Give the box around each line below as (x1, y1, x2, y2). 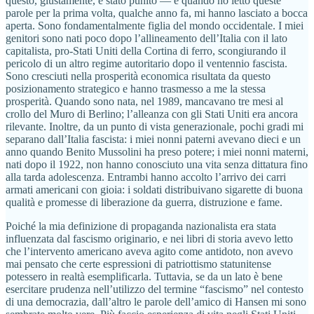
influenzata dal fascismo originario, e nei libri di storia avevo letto (6, 233, 293, 245)
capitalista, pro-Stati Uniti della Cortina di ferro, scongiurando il (6, 45, 286, 57)
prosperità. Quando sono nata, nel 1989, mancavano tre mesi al (6, 95, 283, 108)
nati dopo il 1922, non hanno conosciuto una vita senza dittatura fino (6, 158, 308, 171)
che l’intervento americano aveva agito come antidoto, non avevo (6, 245, 293, 258)
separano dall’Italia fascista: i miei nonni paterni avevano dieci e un (6, 133, 301, 146)
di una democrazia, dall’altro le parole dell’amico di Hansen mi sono (6, 296, 306, 308)
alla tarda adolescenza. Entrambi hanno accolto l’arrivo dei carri (6, 171, 286, 184)
